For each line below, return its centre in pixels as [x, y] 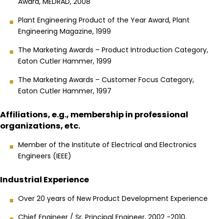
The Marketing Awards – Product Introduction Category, [113, 50]
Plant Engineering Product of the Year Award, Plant [104, 20]
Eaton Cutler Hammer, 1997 [65, 91]
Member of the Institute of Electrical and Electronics [107, 145]
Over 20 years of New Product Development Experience [113, 199]
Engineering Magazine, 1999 [65, 31]
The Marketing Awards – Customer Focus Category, [106, 79]
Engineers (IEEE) [45, 156]
